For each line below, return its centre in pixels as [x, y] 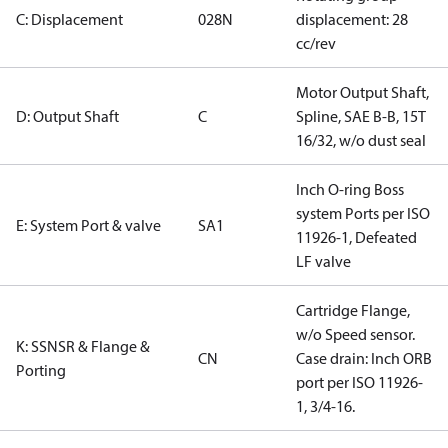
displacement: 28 [352, 19]
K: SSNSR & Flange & [83, 346]
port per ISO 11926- [359, 382]
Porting [41, 370]
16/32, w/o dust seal [361, 140]
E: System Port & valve [88, 225]
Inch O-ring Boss [350, 189]
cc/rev [316, 43]
